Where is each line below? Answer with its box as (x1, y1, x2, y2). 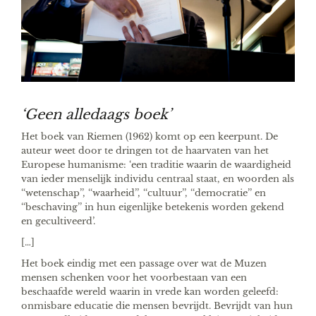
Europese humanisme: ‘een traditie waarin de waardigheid (21, 159, 291, 171)
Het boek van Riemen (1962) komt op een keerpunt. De (21, 130, 278, 143)
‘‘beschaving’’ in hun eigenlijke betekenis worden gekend (21, 201, 284, 214)
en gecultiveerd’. (21, 215, 98, 228)
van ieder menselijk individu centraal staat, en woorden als (21, 173, 294, 186)
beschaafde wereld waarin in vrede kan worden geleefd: (21, 286, 279, 298)
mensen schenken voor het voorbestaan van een (21, 272, 247, 284)
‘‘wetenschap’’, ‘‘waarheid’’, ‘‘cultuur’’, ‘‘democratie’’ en (21, 187, 266, 200)
